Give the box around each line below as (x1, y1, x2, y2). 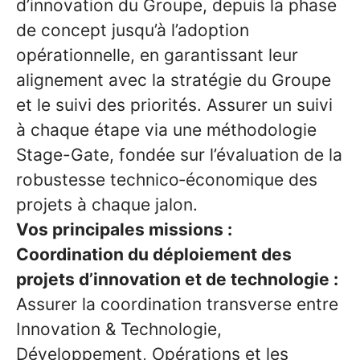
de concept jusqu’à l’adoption (16, 20, 249, 40)
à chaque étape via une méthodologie (16, 120, 317, 140)
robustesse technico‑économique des (16, 170, 317, 190)
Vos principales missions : (16, 219, 232, 239)
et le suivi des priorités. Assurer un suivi (16, 95, 333, 115)
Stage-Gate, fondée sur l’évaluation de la (16, 145, 342, 165)
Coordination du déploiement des (16, 244, 292, 264)
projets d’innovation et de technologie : (16, 269, 338, 289)
